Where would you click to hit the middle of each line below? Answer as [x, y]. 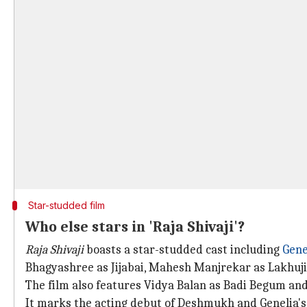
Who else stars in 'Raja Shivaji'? [135, 227]
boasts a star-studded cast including [183, 250]
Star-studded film [66, 205]
